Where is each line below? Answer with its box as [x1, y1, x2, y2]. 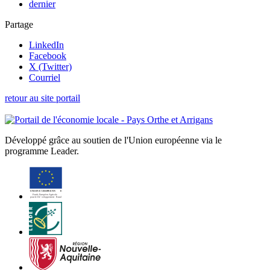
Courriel [29, 72, 60, 83]
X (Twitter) [29, 61, 72, 72]
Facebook [29, 51, 66, 61]
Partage [5, 19, 33, 30]
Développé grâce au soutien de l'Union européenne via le [5, 135, 222, 146]
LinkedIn [29, 40, 64, 51]
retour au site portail [5, 93, 80, 104]
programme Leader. [5, 146, 79, 157]
